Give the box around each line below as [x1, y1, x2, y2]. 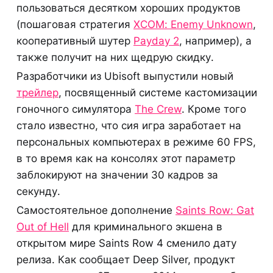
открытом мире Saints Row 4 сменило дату [16, 236, 236, 249]
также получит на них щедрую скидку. [16, 51, 214, 63]
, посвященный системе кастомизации [58, 86, 257, 99]
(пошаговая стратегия [16, 18, 133, 30]
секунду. [16, 185, 60, 197]
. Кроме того [182, 102, 246, 115]
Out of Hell [16, 220, 69, 233]
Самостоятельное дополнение [16, 204, 175, 216]
